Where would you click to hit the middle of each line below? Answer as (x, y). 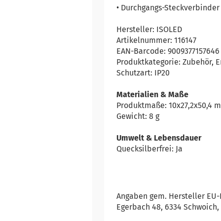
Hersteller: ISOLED (149, 29)
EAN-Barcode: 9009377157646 (168, 51)
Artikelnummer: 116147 (157, 40)
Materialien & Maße (153, 94)
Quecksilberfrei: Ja (150, 148)
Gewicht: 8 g (138, 116)
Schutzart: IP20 (143, 73)
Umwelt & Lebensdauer (159, 138)
